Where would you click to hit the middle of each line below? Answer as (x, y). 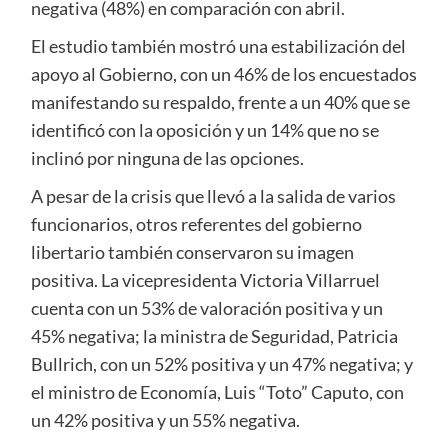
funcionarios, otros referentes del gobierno (196, 223)
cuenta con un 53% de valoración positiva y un (206, 307)
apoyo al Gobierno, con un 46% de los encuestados (223, 73)
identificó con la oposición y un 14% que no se (204, 129)
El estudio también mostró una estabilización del (218, 45)
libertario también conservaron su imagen (192, 251)
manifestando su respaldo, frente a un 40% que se (220, 101)
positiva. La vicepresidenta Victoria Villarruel (205, 279)
